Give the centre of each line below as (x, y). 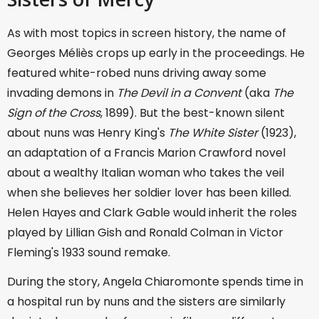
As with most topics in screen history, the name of (147, 33)
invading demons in (62, 93)
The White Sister (214, 133)
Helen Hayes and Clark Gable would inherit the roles (152, 213)
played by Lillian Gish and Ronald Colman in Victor (145, 233)
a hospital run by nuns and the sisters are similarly (146, 302)
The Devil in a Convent (181, 93)
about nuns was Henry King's (88, 133)
